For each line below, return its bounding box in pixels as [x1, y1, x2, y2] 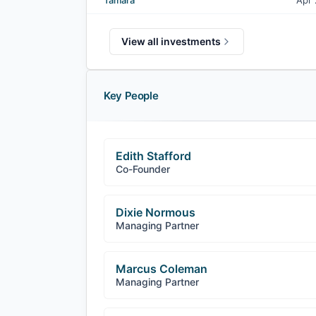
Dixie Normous [116, 205, 195, 219]
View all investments [121, 35, 221, 47]
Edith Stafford [116, 149, 191, 163]
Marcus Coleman [116, 262, 207, 276]
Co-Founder [116, 163, 170, 175]
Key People [104, 89, 159, 102]
